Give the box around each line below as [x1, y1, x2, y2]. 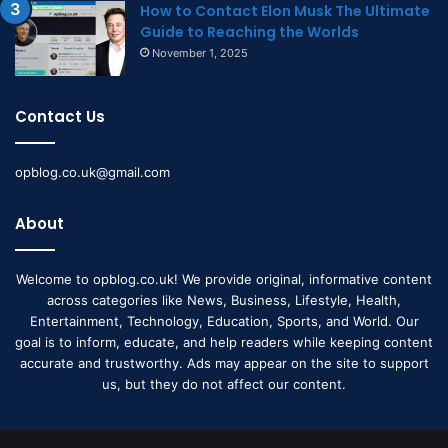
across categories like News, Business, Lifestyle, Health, [47, 292, 401, 309]
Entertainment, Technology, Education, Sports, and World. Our [29, 313, 419, 330]
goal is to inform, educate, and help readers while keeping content [15, 334, 433, 351]
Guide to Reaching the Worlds [140, 22, 359, 43]
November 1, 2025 [152, 46, 248, 61]
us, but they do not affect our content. [102, 376, 346, 393]
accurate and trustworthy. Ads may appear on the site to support [19, 355, 429, 372]
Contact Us [15, 106, 105, 128]
